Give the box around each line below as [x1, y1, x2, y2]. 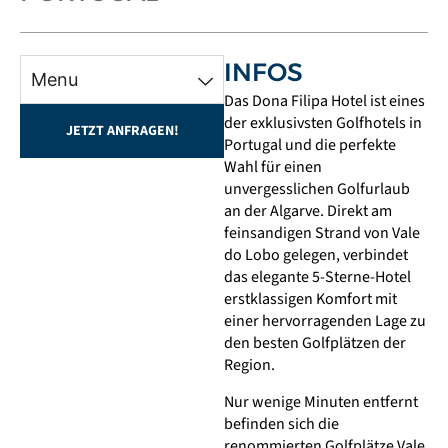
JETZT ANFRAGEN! [65, 121, 179, 142]
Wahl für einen [224, 156, 322, 179]
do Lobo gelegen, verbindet [224, 244, 408, 267]
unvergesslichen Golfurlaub [224, 178, 410, 201]
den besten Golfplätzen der [224, 332, 406, 355]
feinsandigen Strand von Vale [224, 222, 420, 245]
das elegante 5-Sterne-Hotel [224, 266, 411, 289]
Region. [224, 354, 275, 377]
